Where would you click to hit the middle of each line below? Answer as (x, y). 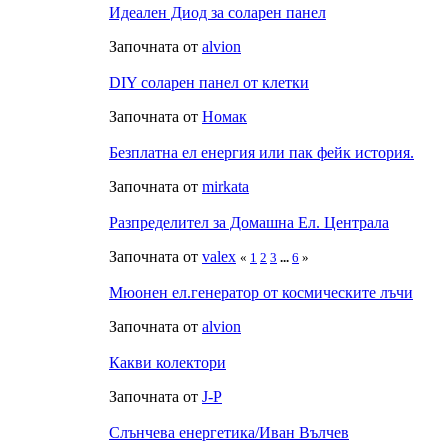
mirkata (225, 186)
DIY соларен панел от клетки (209, 82)
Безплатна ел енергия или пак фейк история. (261, 152)
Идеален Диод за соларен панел (217, 12)
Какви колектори (167, 362)
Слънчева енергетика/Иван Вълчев (229, 432)
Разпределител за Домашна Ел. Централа (249, 222)
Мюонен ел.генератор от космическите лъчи (261, 292)
